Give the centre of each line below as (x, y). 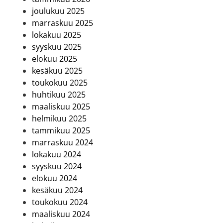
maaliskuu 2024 (61, 214)
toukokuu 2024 (60, 202)
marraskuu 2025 (62, 23)
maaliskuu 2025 (61, 107)
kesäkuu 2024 (57, 190)
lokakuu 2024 (56, 155)
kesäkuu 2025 (57, 71)
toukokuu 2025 (60, 83)
